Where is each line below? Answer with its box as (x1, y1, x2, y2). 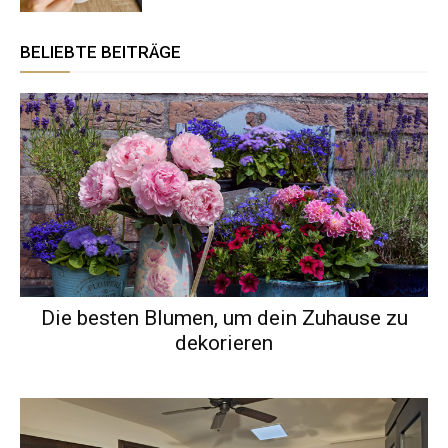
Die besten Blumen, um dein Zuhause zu (40, 305, 408, 330)
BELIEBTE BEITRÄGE (20, 41, 181, 62)
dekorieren (175, 330, 273, 355)
